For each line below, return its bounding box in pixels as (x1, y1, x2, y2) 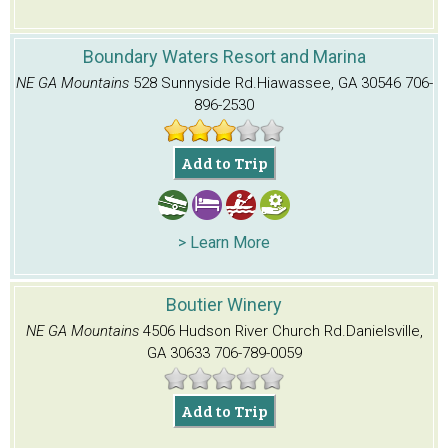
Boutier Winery (166, 293, 282, 315)
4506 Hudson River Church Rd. (142, 321, 346, 340)
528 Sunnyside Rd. (132, 73, 257, 92)
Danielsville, (345, 321, 423, 340)
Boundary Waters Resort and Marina (82, 45, 366, 67)
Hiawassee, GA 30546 (256, 73, 401, 92)
